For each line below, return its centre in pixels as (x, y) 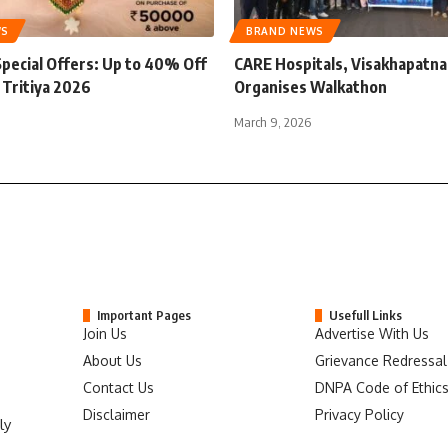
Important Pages (144, 314)
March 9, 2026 (272, 121)
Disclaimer (117, 414)
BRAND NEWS (285, 30)
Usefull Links (366, 314)
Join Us (105, 333)
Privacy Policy (360, 414)
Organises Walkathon (310, 86)
